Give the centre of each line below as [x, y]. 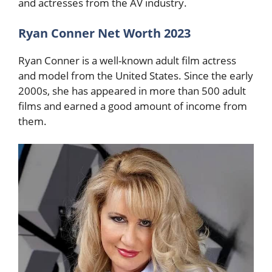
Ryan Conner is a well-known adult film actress [127, 60]
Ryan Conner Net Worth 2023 [106, 33]
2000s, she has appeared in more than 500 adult [132, 90]
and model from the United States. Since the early [136, 75]
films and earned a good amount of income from [133, 106]
